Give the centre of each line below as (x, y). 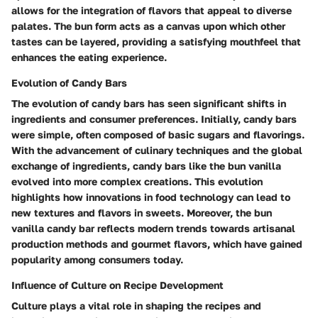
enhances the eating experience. (89, 57)
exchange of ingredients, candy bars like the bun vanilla (146, 166)
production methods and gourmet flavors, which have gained (157, 244)
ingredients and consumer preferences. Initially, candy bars (154, 119)
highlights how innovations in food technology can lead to (151, 197)
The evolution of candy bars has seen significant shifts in (149, 104)
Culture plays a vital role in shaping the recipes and (136, 306)
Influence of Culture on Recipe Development (117, 285)
